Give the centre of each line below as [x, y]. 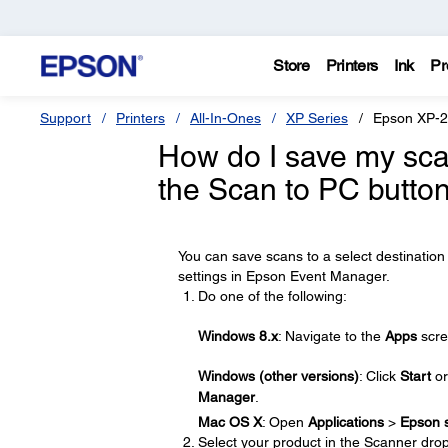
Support [65, 118]
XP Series [317, 118]
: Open [284, 422]
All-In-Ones [225, 118]
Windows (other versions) [278, 376]
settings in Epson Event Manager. [283, 276]
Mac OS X [229, 422]
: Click [379, 376]
